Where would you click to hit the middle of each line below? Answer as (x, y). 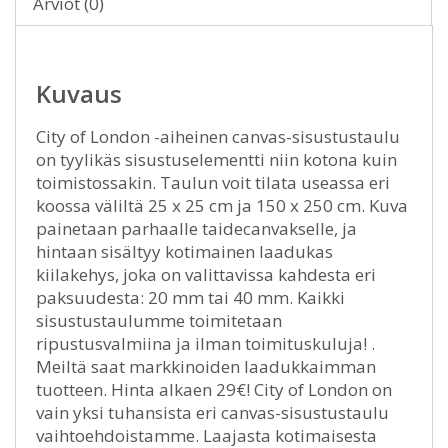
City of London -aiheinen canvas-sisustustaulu (218, 136)
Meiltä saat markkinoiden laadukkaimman (206, 366)
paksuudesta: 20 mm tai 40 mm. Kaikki (190, 297)
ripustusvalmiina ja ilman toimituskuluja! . (205, 343)
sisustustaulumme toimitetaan (159, 320)
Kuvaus (79, 93)
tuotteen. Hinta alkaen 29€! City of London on (214, 389)
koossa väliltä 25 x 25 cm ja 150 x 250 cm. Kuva (222, 205)
